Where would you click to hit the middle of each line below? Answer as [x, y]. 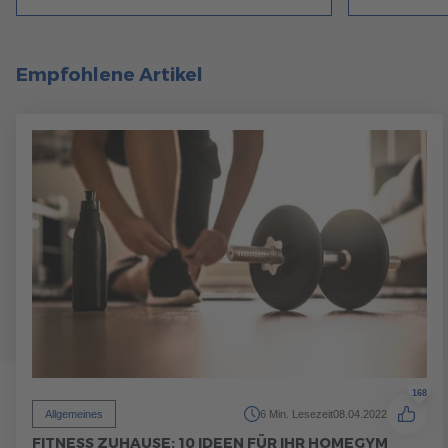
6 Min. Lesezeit [296, 414]
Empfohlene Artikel [109, 74]
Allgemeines [74, 414]
